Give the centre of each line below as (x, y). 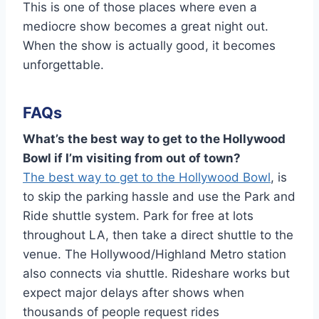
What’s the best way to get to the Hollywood (154, 139)
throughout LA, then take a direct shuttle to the (158, 235)
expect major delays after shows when (134, 293)
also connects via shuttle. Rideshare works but (156, 274)
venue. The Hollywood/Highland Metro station (155, 255)
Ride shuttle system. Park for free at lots (138, 216)
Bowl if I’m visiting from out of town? (132, 158)
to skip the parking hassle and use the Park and (159, 197)
